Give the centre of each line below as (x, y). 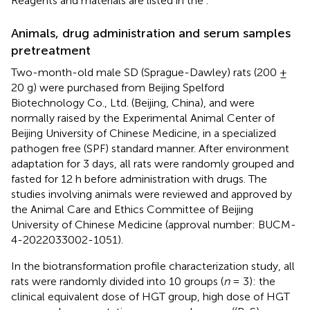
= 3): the (253, 281)
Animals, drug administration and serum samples (151, 33)
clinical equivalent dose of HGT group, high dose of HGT (151, 296)
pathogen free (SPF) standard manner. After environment (150, 148)
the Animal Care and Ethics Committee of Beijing (132, 209)
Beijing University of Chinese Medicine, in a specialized (144, 133)
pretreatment (51, 50)
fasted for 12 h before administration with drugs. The (139, 179)
